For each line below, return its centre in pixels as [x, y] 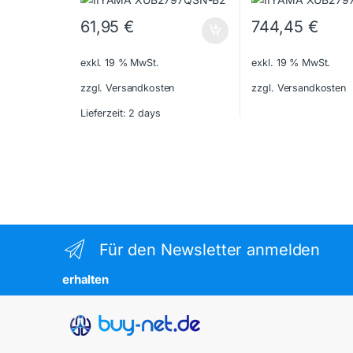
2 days [145, 113]
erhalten [85, 280]
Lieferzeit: [104, 113]
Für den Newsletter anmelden [210, 249]
